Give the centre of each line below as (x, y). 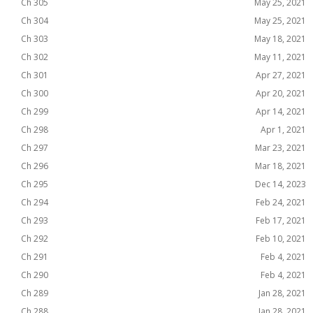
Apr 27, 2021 (281, 75)
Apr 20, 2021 (281, 93)
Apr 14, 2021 (281, 111)
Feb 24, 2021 (281, 202)
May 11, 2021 (280, 57)
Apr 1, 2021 (283, 130)
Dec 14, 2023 (281, 184)
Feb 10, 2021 (281, 239)
